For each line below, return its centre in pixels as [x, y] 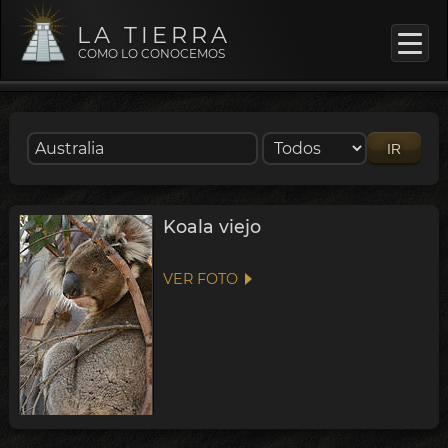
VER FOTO [200, 279]
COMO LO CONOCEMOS [152, 53]
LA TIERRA [153, 35]
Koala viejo [211, 227]
